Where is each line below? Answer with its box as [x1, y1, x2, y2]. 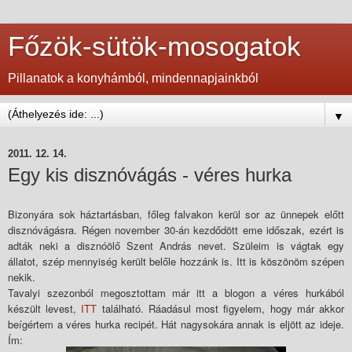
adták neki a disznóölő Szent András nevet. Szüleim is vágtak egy [8, 237, 344, 253]
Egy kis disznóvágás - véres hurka [8, 164, 291, 185]
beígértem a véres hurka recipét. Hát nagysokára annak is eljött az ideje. [8, 316, 344, 332]
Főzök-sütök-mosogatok [8, 31, 301, 61]
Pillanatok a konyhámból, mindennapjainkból [8, 71, 258, 85]
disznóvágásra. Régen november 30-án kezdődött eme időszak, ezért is [8, 222, 344, 237]
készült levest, [8, 300, 82, 316]
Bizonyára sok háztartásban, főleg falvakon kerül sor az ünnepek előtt [8, 206, 344, 222]
